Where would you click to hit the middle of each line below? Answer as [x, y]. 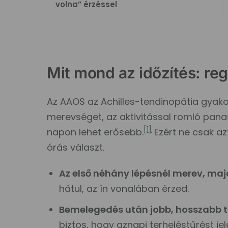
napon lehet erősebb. [95, 132]
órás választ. [76, 147]
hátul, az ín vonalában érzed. [124, 188]
